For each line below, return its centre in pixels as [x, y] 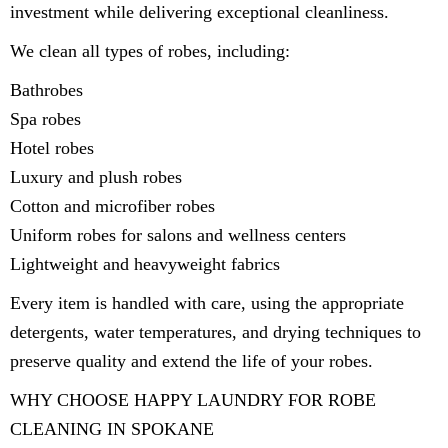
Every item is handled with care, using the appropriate [207, 302]
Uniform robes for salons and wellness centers [178, 234]
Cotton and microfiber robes [112, 205]
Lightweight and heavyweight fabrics [145, 263]
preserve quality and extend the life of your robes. [191, 360]
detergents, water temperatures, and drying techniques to [215, 331]
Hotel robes [52, 147]
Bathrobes [46, 89]
